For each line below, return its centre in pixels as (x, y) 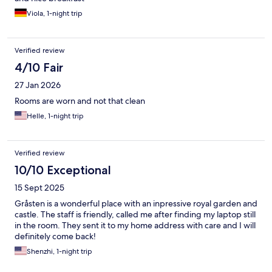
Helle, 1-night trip (55, 116)
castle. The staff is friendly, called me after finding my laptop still (135, 215)
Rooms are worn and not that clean (80, 101)
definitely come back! (55, 236)
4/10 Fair (39, 68)
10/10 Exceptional (63, 170)
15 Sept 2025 (39, 188)
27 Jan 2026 (38, 85)
